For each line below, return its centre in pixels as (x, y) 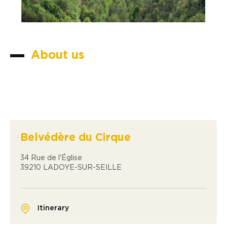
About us (58, 55)
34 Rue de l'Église (51, 158)
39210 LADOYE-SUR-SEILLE (71, 167)
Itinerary (53, 209)
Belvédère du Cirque (75, 138)
